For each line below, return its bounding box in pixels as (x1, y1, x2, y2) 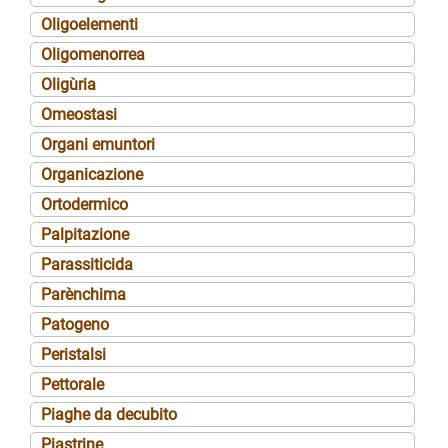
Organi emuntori (41, 134, 155, 154)
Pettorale (41, 374, 104, 394)
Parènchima (41, 284, 126, 304)
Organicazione (41, 164, 143, 184)
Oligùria (41, 74, 96, 94)
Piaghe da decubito (41, 404, 177, 424)
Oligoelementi (41, 14, 138, 34)
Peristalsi (41, 344, 106, 364)
